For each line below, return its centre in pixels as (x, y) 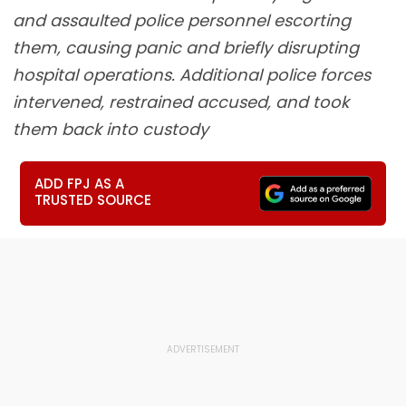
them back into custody (111, 129)
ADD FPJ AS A (80, 184)
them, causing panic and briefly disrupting (186, 48)
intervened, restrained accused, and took (181, 102)
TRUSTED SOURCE (93, 200)
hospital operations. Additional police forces (192, 75)
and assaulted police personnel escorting (182, 20)
